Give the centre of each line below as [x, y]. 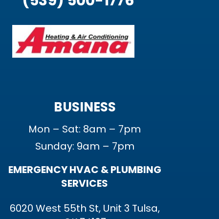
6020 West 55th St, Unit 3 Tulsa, [85, 208]
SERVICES [85, 183]
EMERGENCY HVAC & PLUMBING [85, 170]
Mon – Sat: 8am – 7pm [85, 129]
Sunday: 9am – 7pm [85, 146]
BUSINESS [85, 107]
